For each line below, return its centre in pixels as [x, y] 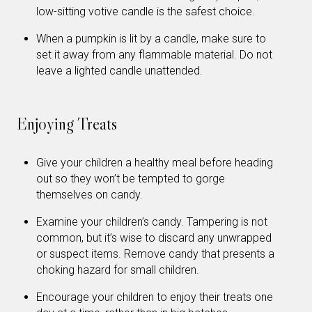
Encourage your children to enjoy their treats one [155, 297]
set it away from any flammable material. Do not [154, 54]
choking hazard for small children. [118, 270]
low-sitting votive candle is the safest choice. [146, 12]
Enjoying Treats [67, 123]
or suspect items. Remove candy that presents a [155, 254]
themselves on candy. [89, 195]
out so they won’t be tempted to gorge [131, 179]
